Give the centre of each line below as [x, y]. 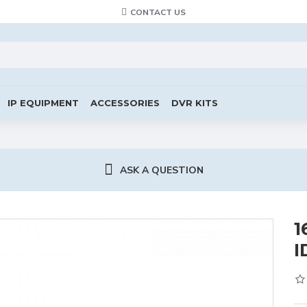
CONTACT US [158, 12]
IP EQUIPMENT [43, 102]
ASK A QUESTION [161, 170]
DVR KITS [195, 102]
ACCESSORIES [125, 102]
